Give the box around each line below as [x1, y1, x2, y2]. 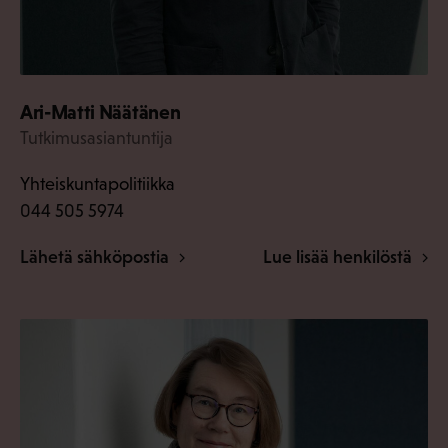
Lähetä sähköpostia [20, 247, 173, 268]
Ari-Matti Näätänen [20, 100, 181, 123]
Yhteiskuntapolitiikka [20, 174, 175, 195]
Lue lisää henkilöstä [262, 247, 416, 268]
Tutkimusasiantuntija [20, 127, 173, 148]
